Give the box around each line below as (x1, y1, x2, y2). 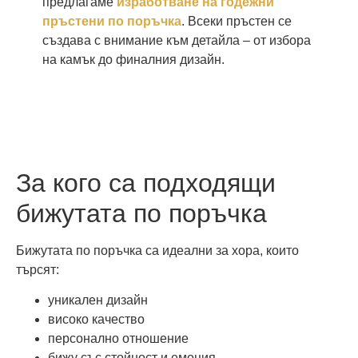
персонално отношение (48, 331, 189, 345)
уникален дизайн (48, 292, 148, 307)
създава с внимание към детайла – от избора (42, 34, 311, 48)
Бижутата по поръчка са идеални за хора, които (16, 243, 299, 257)
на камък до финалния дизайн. (42, 53, 225, 67)
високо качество (48, 312, 145, 326)
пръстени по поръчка (42, 14, 181, 29)
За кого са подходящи (16, 168, 276, 197)
